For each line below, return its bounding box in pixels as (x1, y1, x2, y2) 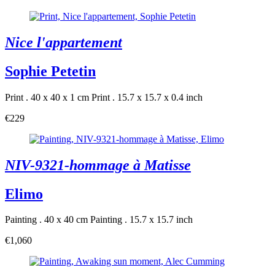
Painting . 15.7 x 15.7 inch (90, 214, 193, 225)
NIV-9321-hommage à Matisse (5, 157, 191, 173)
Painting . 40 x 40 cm (5, 214, 88, 225)
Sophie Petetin (5, 63, 96, 79)
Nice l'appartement (5, 34, 122, 50)
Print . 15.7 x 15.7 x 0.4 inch (91, 91, 203, 103)
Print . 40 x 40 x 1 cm (5, 91, 89, 103)
